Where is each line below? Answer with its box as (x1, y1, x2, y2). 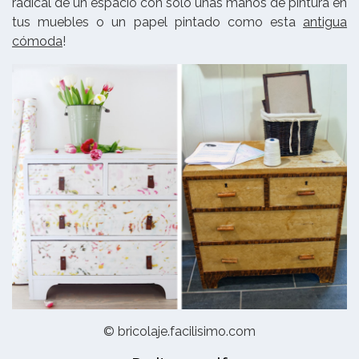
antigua (303, 14, 347, 30)
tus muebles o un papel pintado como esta (12, 14, 303, 30)
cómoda (12, 33, 63, 49)
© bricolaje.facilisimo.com (103, 323, 256, 339)
